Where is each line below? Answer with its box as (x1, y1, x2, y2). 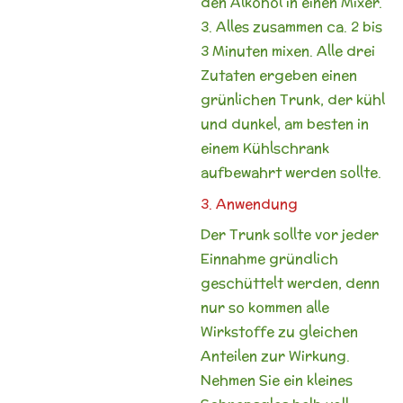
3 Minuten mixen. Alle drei (200, 41, 375, 60)
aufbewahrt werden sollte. (200, 163, 381, 182)
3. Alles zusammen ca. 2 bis (200, 17, 382, 36)
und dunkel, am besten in (200, 114, 369, 133)
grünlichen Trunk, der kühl (200, 90, 385, 109)
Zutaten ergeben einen (200, 66, 357, 85)
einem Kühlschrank (200, 139, 329, 157)
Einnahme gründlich (200, 249, 338, 268)
